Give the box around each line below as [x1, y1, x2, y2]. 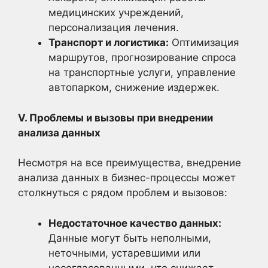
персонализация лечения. [48, 22, 179, 33]
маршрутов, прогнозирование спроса [48, 51, 236, 63]
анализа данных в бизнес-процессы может [18, 172, 236, 184]
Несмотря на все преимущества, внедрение [18, 157, 241, 169]
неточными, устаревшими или [48, 246, 200, 259]
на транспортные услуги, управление [48, 66, 236, 78]
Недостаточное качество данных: [48, 217, 221, 229]
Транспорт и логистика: [48, 36, 169, 48]
